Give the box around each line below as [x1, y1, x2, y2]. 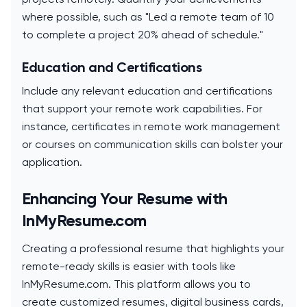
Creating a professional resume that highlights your [22, 242, 284, 256]
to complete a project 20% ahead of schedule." [22, 28, 263, 42]
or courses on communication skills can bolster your [22, 138, 283, 151]
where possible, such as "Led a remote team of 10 [22, 10, 274, 24]
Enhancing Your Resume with [22, 188, 228, 209]
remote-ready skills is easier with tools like [22, 260, 236, 273]
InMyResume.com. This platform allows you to [22, 278, 251, 291]
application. [22, 156, 82, 169]
